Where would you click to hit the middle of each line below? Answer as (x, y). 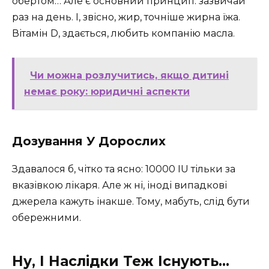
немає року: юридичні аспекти (107, 92)
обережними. (47, 218)
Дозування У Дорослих (89, 141)
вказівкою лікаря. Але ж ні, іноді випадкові (119, 186)
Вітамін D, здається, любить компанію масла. (123, 34)
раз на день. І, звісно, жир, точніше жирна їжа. (126, 17)
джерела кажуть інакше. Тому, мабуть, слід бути (131, 202)
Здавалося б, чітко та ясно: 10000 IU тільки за (124, 169)
